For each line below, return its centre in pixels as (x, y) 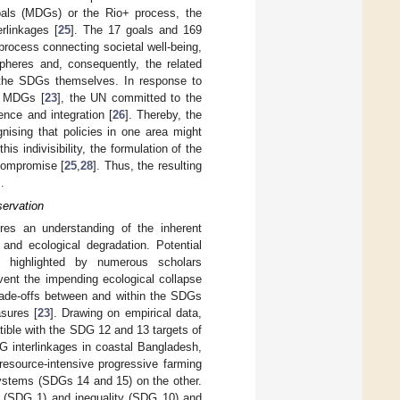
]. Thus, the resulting (148, 165)
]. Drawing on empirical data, (126, 313)
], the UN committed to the (129, 97)
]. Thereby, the (163, 114)
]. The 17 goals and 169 (137, 29)
